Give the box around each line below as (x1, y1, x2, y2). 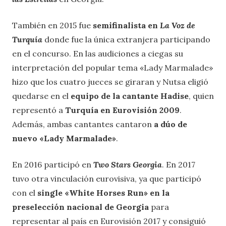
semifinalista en (91, 20, 160, 31)
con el (12, 188, 37, 198)
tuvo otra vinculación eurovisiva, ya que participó (12, 174, 201, 184)
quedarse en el (12, 91, 69, 101)
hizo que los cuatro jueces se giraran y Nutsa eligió (12, 77, 208, 87)
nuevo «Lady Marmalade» (12, 133, 116, 144)
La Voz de (160, 20, 195, 31)
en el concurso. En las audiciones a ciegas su (12, 48, 183, 59)
